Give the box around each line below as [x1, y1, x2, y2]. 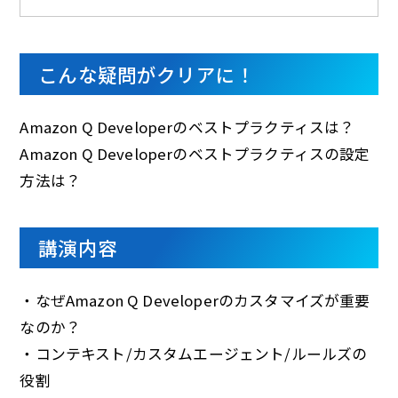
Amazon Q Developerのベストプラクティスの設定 [20, 143, 370, 165]
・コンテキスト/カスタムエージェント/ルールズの [20, 343, 368, 365]
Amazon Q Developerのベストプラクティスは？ [20, 116, 355, 139]
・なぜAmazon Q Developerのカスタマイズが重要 [20, 290, 370, 312]
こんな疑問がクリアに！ [38, 60, 256, 88]
